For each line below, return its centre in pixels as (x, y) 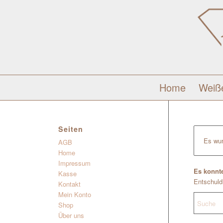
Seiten (71, 129)
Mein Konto (75, 194)
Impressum (75, 163)
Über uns (71, 215)
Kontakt (70, 184)
